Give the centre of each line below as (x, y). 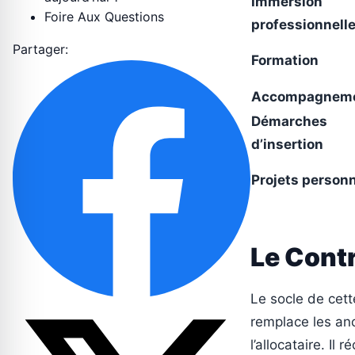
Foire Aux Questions (104, 17)
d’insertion (287, 145)
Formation (285, 61)
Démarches (289, 122)
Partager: (40, 50)
